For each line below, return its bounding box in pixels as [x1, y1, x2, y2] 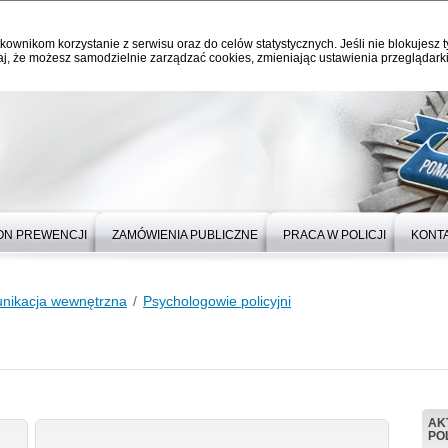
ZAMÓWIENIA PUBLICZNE [112, 228, 258, 242]
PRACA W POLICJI [283, 228, 386, 242]
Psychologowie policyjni [143, 293, 291, 309]
